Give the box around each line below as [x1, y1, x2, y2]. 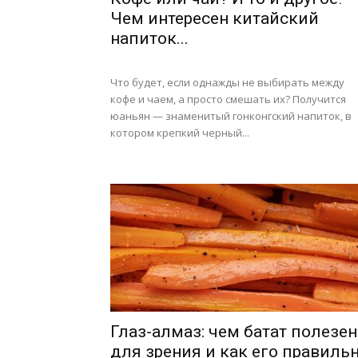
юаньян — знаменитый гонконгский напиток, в [110, 109, 352, 123]
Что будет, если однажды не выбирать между [110, 75, 344, 89]
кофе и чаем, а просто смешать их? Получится [110, 92, 346, 106]
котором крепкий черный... [110, 125, 249, 140]
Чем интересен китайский [110, 9, 319, 28]
